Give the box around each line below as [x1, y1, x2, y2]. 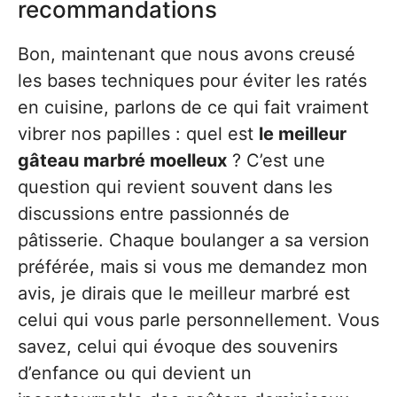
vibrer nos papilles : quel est [18, 122, 259, 144]
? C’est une [227, 149, 325, 171]
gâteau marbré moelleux [18, 149, 227, 171]
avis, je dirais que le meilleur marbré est [18, 282, 350, 304]
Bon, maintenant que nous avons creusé [18, 43, 355, 65]
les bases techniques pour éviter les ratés [18, 69, 367, 91]
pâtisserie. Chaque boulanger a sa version [18, 229, 370, 251]
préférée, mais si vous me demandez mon [18, 255, 368, 277]
